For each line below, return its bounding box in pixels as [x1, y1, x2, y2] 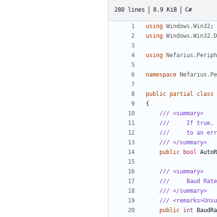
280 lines [114, 6, 145, 13]
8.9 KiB [153, 6, 177, 13]
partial [170, 91, 193, 98]
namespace [146, 71, 176, 78]
